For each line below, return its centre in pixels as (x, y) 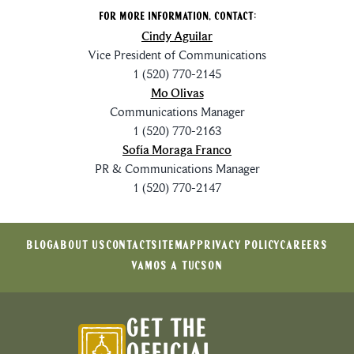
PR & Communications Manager (177, 169)
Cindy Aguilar (177, 37)
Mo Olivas (177, 94)
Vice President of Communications (177, 55)
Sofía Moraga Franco (177, 151)
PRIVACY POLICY (239, 246)
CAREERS (304, 246)
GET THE (166, 330)
